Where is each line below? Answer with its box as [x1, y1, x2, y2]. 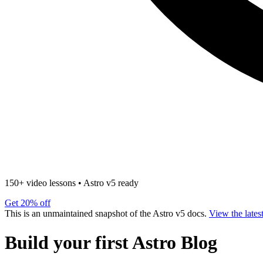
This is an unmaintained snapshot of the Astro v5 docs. [5, 208, 209, 219]
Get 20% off [5, 198, 50, 208]
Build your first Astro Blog [5, 231, 217, 253]
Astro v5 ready [83, 178, 139, 188]
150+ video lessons [5, 178, 76, 188]
